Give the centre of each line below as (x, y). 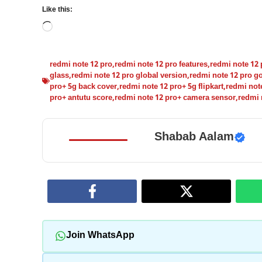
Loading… (73, 27)
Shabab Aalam (194, 137)
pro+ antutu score (81, 98)
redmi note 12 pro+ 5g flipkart (171, 87)
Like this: (57, 10)
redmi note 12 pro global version (129, 75)
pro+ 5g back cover (83, 87)
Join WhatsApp (100, 236)
